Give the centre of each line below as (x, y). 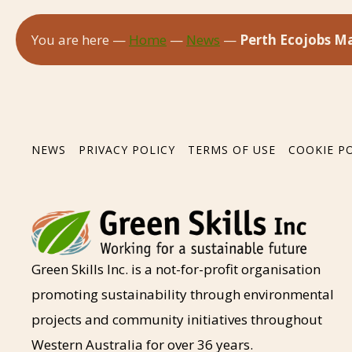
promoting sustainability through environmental (183, 294)
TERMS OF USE (232, 149)
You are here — (80, 39)
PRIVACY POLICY (127, 149)
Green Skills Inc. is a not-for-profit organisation (176, 269)
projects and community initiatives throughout (177, 319)
